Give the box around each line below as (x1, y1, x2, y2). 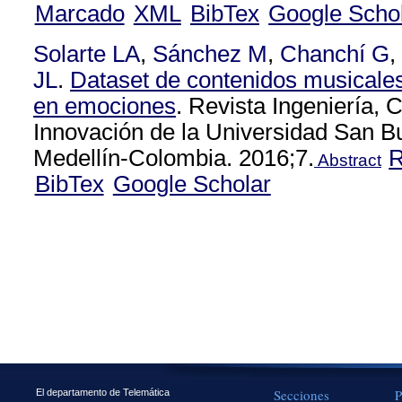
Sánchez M (153, 41, 267, 66)
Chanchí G (280, 41, 389, 66)
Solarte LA (33, 41, 140, 66)
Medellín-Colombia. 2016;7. (33, 145, 314, 170)
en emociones (33, 93, 176, 118)
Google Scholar (112, 171, 271, 197)
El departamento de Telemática (36, 386, 170, 398)
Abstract (314, 151, 381, 170)
